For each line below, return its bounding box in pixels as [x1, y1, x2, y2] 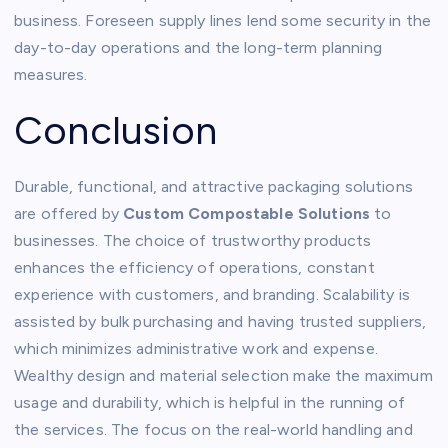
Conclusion [14, 106, 218, 154]
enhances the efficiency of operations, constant [14, 257, 375, 277]
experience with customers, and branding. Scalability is [14, 284, 410, 304]
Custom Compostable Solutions [123, 203, 371, 223]
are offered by [14, 203, 124, 223]
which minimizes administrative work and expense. [14, 338, 378, 358]
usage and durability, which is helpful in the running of [14, 392, 405, 412]
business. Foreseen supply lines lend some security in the [14, 11, 432, 31]
